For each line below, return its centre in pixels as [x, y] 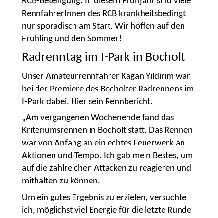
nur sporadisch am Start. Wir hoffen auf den [103, 27]
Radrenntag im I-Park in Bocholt [103, 57]
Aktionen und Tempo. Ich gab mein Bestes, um [107, 156]
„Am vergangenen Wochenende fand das [98, 118]
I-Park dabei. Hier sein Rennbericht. [87, 102]
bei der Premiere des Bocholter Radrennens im [108, 89]
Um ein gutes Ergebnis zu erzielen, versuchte [104, 198]
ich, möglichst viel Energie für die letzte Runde [106, 210]
